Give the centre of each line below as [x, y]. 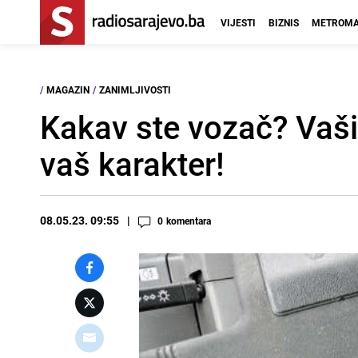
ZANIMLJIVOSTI [135, 89]
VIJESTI [238, 22]
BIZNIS [284, 22]
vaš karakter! [132, 164]
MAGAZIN [68, 89]
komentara [189, 221]
